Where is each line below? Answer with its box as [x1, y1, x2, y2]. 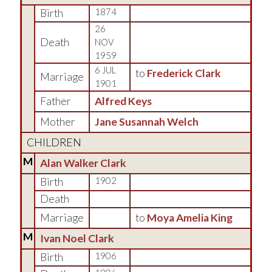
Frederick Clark [147, 67, 221, 80]
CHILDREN [27, 136, 81, 149]
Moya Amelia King [147, 211, 233, 224]
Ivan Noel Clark [40, 232, 114, 245]
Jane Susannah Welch [95, 115, 199, 128]
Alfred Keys [95, 95, 152, 107]
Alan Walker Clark [40, 157, 126, 169]
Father [40, 95, 71, 107]
